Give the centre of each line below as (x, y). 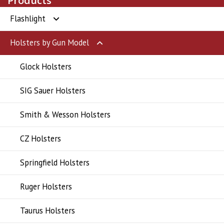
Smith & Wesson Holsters (65, 114)
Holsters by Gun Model (49, 42)
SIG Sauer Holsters (53, 90)
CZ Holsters (40, 138)
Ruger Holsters (46, 186)
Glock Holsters (46, 66)
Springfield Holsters (55, 162)
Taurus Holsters (47, 210)
